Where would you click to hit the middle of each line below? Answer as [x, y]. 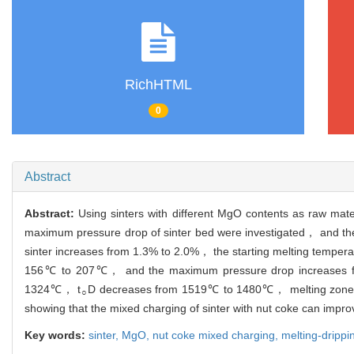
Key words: [56, 335]
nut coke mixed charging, [217, 335]
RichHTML [158, 85]
